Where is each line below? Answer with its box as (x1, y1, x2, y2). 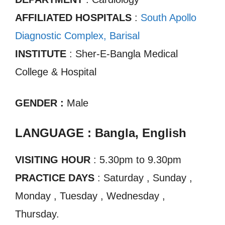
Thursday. (15, 208, 59, 219)
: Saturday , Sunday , (94, 172, 192, 183)
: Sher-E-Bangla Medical (66, 48, 178, 59)
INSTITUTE (15, 48, 66, 59)
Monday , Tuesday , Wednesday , (15, 190, 165, 201)
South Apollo (141, 12, 196, 23)
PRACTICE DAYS (15, 172, 94, 183)
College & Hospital (15, 66, 96, 77)
